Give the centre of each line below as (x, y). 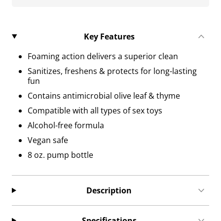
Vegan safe (48, 140)
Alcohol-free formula (66, 125)
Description (109, 190)
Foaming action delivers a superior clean (103, 56)
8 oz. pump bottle (60, 155)
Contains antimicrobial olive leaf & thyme (104, 96)
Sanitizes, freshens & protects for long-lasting (112, 71)
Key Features (109, 37)
